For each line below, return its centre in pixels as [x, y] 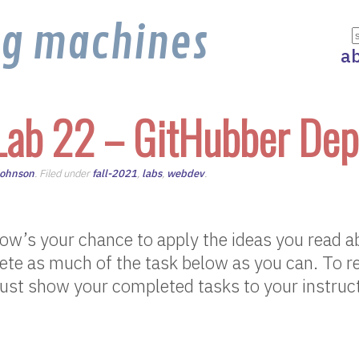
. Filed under [63, 173]
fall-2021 [115, 173]
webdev [186, 173]
